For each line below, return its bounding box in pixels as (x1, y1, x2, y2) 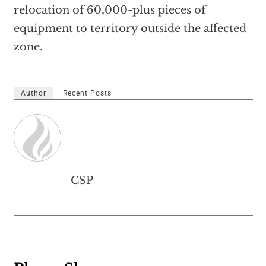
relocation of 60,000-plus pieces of (13, 4, 205, 17)
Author (20, 89, 46, 97)
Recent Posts (62, 89, 112, 97)
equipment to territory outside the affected (13, 22, 246, 35)
